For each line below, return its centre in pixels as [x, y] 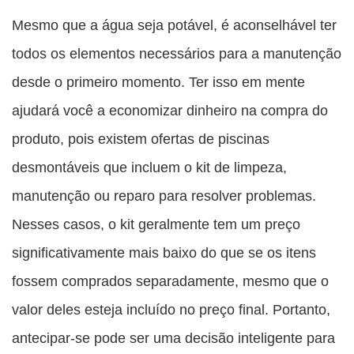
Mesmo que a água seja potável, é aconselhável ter [174, 25]
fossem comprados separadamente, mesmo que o [170, 281]
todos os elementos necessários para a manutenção [177, 54]
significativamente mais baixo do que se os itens [164, 253]
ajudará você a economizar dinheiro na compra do [170, 111]
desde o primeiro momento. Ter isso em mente [158, 82]
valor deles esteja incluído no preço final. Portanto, [171, 310]
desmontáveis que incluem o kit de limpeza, [149, 168]
